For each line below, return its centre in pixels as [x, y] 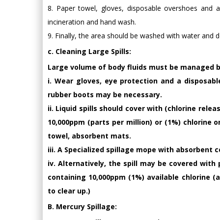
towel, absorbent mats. [89, 136]
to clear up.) [69, 191]
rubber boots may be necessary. [105, 94]
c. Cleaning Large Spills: [89, 51]
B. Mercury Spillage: [82, 206]
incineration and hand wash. [92, 22]
